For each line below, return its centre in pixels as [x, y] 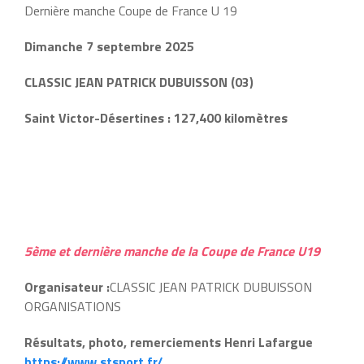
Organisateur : [67, 287]
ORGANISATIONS [73, 306]
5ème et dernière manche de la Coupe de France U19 [172, 251]
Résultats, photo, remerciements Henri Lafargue [169, 342]
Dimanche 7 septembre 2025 [109, 46]
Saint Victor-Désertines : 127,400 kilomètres [156, 118]
